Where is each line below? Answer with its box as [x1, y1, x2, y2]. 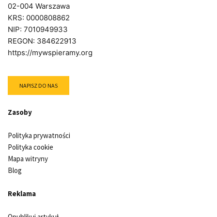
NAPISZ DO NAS [19, 81, 58, 89]
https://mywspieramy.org [8, 47, 93, 57]
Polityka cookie [8, 142, 53, 152]
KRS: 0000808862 [8, 13, 70, 22]
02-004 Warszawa [8, 1, 70, 11]
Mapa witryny [8, 154, 48, 163]
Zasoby [8, 107, 32, 117]
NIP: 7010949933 [8, 24, 68, 34]
